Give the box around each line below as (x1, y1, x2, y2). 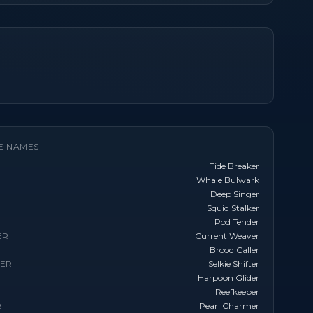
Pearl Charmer (199, 300, 259, 311)
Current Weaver (195, 231, 259, 241)
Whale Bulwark (196, 175, 259, 185)
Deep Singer (210, 189, 259, 199)
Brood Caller (210, 245, 259, 255)
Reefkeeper (215, 286, 259, 297)
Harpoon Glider (198, 272, 259, 283)
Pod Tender (214, 217, 259, 227)
